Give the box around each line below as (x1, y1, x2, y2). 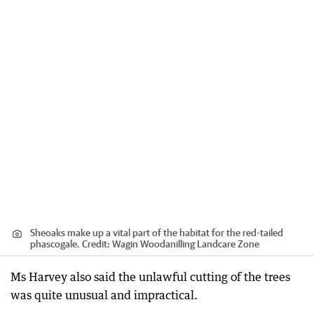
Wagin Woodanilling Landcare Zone (112, 238, 259, 250)
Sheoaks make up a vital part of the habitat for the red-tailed (30, 227, 283, 239)
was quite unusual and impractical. (11, 288, 198, 303)
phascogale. (30, 238, 80, 250)
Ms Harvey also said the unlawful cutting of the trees (11, 270, 290, 285)
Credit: (80, 238, 112, 250)
